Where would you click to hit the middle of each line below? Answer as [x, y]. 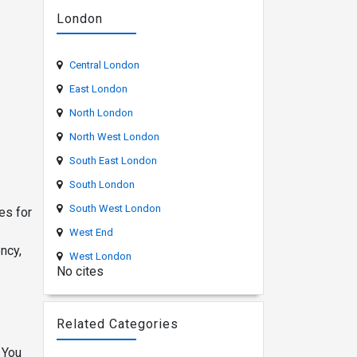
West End [91, 233]
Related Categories [117, 324]
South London [102, 185]
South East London [113, 161]
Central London [104, 65]
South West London [115, 209]
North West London [114, 137]
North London [101, 113]
